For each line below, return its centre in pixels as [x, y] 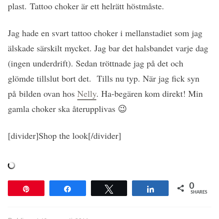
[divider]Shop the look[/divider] [65, 135]
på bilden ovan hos [43, 93]
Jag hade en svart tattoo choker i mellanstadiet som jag [105, 33]
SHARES [199, 192]
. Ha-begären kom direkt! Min [150, 93]
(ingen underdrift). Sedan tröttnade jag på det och [96, 63]
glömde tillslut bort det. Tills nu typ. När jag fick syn [104, 78]
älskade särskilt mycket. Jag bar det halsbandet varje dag [108, 48]
